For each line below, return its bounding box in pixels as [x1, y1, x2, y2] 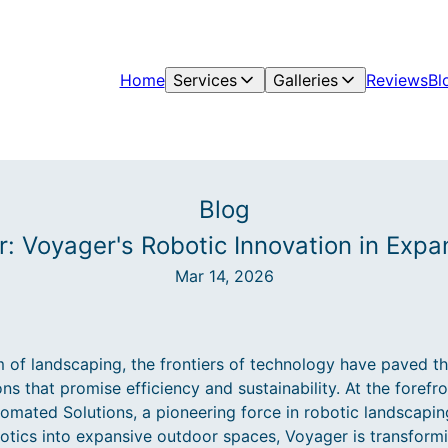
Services [172, 70, 237, 90]
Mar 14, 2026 [174, 266, 274, 286]
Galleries [272, 70, 338, 90]
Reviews [365, 70, 428, 90]
